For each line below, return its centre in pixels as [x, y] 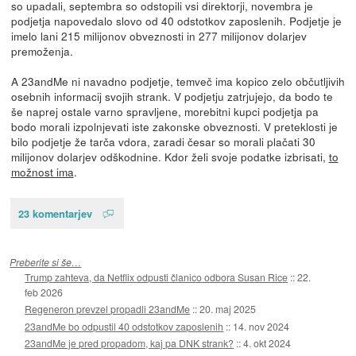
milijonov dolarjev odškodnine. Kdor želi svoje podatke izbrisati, [170, 156]
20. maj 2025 [228, 309]
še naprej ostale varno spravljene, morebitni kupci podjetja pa [164, 111]
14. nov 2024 [261, 326]
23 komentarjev [55, 213]
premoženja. [42, 50]
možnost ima [42, 171]
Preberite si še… [46, 261]
